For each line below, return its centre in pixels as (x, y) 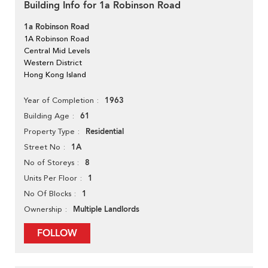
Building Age (47, 116)
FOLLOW (57, 234)
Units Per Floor (51, 178)
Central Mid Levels (57, 51)
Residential (105, 132)
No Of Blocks (48, 194)
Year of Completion (59, 100)
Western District (53, 63)
